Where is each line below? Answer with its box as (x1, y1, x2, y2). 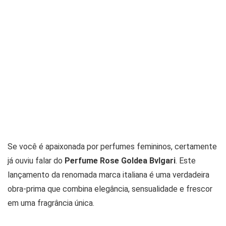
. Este (176, 155, 196, 165)
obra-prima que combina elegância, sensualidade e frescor (8, 184, 212, 194)
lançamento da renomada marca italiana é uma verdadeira (8, 169, 209, 180)
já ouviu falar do (8, 155, 65, 165)
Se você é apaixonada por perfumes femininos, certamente (8, 141, 217, 151)
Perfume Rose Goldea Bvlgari (65, 155, 176, 165)
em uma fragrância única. (8, 198, 94, 208)
